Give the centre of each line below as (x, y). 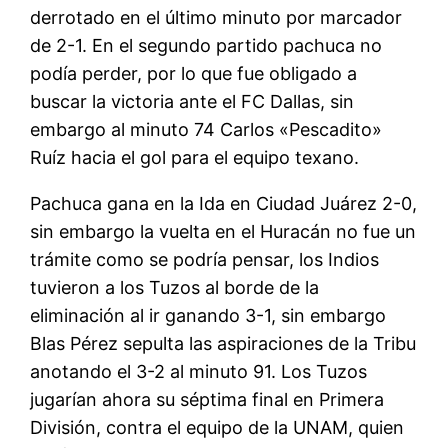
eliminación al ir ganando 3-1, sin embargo (208, 316)
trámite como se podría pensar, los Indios (205, 260)
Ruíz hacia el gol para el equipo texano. (195, 158)
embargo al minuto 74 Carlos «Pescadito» (206, 130)
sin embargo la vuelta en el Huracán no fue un (223, 232)
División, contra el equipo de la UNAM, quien (217, 428)
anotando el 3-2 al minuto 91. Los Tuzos (199, 372)
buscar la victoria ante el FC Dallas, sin (192, 102)
